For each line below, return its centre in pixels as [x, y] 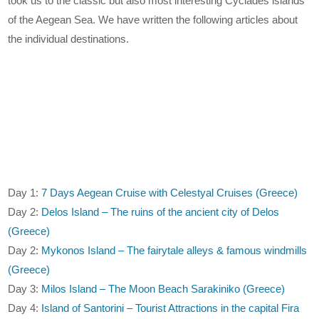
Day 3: [25, 289]
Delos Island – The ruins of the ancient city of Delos [161, 212]
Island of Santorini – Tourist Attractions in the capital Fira [171, 308]
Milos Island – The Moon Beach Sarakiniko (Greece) [163, 289]
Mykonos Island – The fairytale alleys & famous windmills [174, 251]
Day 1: [25, 193]
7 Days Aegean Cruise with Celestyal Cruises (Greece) [170, 193]
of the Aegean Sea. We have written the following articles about [153, 20]
